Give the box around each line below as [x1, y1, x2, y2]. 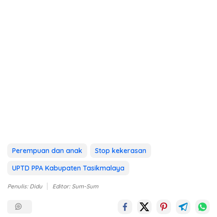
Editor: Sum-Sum [52, 182, 98, 190]
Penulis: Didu [7, 182, 42, 190]
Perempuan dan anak [12, 146, 82, 155]
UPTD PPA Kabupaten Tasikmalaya [12, 163, 124, 172]
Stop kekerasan [95, 146, 146, 155]
